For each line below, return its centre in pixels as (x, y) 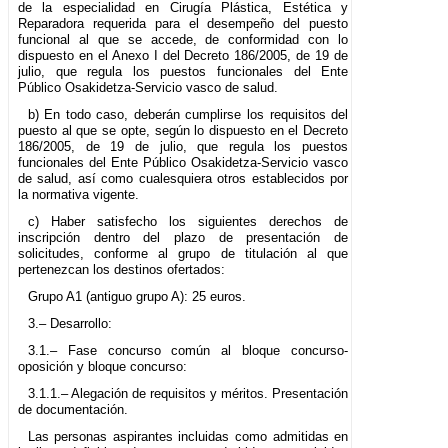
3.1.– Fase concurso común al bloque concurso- (188, 351)
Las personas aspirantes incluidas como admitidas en (188, 437)
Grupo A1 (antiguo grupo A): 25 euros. (136, 297)
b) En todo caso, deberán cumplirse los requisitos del (188, 115)
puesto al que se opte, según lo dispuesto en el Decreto (183, 131)
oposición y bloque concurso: (102, 367)
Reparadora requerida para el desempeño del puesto (183, 24)
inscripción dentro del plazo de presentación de (183, 238)
